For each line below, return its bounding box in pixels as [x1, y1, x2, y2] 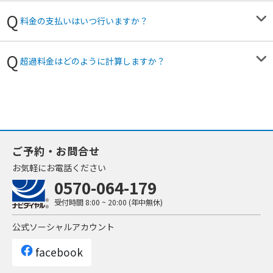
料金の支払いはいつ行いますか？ [20, 14, 148, 27]
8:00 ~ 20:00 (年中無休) [85, 197, 163, 208]
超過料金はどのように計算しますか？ [20, 54, 165, 67]
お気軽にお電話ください [12, 161, 106, 174]
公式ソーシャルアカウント [12, 220, 115, 233]
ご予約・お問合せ [12, 143, 100, 158]
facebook [33, 244, 83, 260]
